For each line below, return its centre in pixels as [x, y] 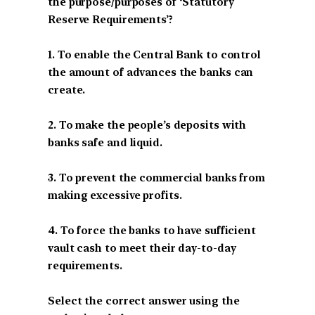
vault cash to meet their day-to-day [142, 248]
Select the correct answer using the [144, 301]
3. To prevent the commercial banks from [157, 178]
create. [67, 90]
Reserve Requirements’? [110, 19]
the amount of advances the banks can [151, 72]
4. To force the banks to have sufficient [152, 230]
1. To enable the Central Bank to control [154, 54]
